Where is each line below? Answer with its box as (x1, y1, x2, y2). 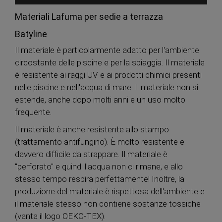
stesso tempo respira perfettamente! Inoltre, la (15, 173, 184, 184)
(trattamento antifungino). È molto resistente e (15, 136, 184, 147)
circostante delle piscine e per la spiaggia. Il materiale (15, 57, 205, 67)
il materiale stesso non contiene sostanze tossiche (15, 198, 201, 209)
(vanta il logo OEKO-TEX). (15, 211, 106, 221)
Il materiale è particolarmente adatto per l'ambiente (15, 45, 199, 55)
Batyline (15, 28, 47, 39)
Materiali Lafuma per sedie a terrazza (15, 11, 163, 22)
